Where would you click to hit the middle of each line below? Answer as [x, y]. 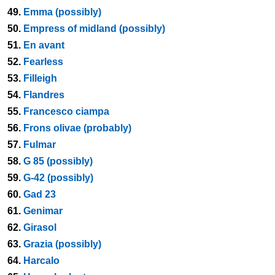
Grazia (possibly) [62, 244]
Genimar [43, 211]
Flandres [44, 95]
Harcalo [41, 261]
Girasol [40, 227]
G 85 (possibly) [58, 161]
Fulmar [40, 145]
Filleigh [40, 78]
